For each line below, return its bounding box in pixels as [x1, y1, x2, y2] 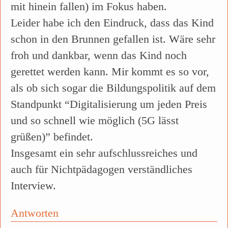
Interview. [11, 179, 56, 192]
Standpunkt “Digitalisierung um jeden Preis [11, 98, 207, 111]
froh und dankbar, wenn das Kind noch [11, 49, 187, 62]
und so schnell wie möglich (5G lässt [11, 114, 179, 127]
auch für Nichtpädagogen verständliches [11, 163, 192, 176]
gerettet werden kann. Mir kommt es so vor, [11, 65, 209, 78]
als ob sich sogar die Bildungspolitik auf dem [11, 81, 216, 95]
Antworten [11, 207, 59, 220]
